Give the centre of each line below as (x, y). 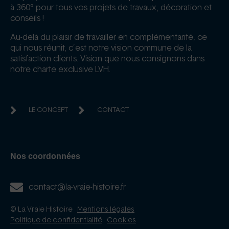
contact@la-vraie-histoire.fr (77, 187)
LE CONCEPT (49, 110)
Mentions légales (106, 210)
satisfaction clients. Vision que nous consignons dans (107, 59)
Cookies (121, 221)
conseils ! (27, 19)
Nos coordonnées (45, 156)
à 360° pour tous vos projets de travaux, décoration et (111, 8)
